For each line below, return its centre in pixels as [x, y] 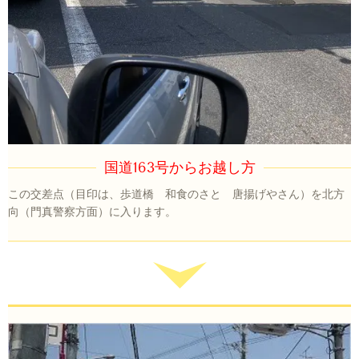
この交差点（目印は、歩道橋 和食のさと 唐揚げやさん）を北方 [176, 194]
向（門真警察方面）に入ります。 [92, 212]
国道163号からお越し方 [179, 168]
